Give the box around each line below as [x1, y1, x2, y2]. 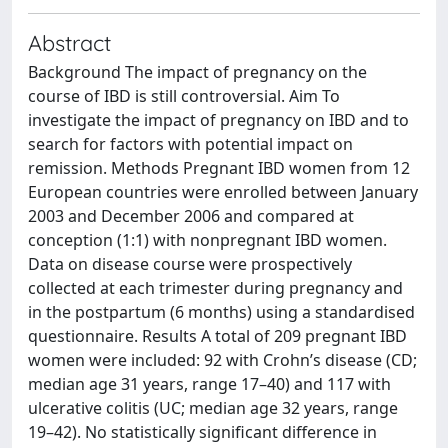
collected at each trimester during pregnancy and [28, 277, 403, 299]
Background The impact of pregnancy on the [28, 61, 367, 83]
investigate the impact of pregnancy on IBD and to [28, 109, 409, 131]
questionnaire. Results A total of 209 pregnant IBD [28, 325, 407, 347]
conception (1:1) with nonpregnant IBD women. [28, 229, 387, 251]
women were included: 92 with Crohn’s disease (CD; [28, 349, 417, 371]
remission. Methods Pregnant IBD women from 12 [28, 157, 410, 179]
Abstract [28, 29, 111, 56]
